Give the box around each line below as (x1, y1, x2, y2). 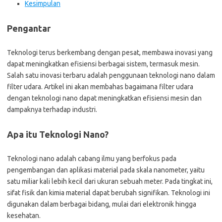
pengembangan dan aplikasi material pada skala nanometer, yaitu (7, 166, 205, 174)
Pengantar (7, 23, 51, 33)
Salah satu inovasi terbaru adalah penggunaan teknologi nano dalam (7, 71, 215, 79)
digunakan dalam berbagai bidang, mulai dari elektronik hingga (7, 200, 196, 208)
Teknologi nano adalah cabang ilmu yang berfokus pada (7, 155, 176, 163)
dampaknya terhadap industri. (7, 106, 97, 113)
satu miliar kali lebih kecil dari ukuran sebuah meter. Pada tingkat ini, (7, 177, 213, 185)
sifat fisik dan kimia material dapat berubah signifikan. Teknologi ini (7, 189, 210, 197)
